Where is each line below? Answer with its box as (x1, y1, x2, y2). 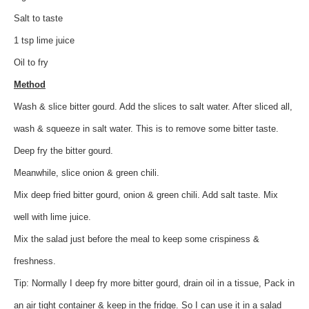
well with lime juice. (14, 211, 91, 222)
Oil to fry (14, 57, 48, 68)
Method (14, 79, 46, 90)
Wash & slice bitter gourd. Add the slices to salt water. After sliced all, (14, 101, 292, 112)
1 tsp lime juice (14, 34, 74, 46)
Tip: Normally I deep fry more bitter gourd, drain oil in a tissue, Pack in (14, 277, 295, 288)
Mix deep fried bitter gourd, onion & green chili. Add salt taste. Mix (14, 189, 278, 200)
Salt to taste (14, 12, 63, 23)
